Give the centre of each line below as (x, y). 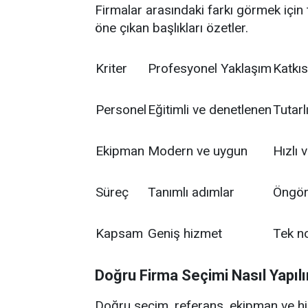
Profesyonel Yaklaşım (210, 68)
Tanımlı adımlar (191, 192)
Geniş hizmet (185, 233)
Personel (121, 110)
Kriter (111, 68)
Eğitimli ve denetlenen (210, 110)
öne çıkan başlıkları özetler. (172, 28)
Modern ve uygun (198, 151)
